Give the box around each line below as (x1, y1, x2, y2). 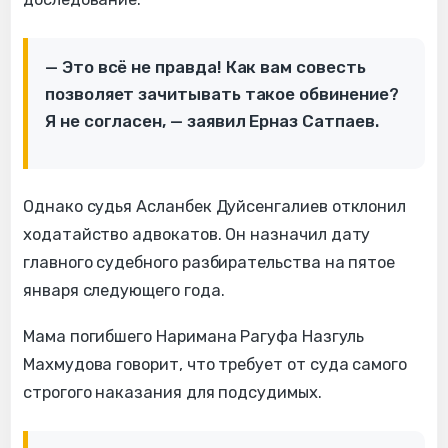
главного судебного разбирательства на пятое (23, 253, 396, 273)
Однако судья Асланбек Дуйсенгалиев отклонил (23, 197, 407, 217)
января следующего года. (23, 281, 225, 301)
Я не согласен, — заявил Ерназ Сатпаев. (45, 111, 379, 132)
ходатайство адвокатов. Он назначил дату (23, 225, 371, 245)
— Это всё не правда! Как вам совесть (45, 57, 366, 78)
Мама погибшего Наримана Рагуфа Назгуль (23, 327, 364, 347)
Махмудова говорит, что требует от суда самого (23, 355, 408, 375)
